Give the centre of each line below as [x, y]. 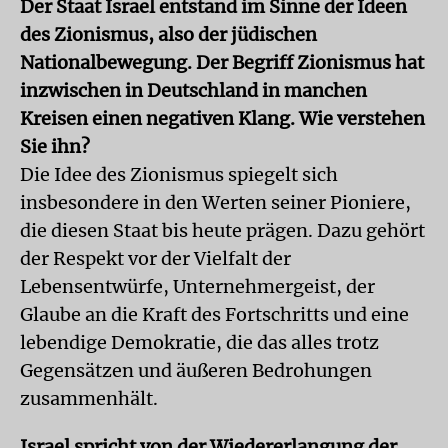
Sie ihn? [55, 146]
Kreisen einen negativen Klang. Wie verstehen [222, 118]
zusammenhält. [89, 398]
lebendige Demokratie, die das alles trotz [199, 342]
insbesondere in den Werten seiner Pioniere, [215, 202]
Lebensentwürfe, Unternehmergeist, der [197, 286]
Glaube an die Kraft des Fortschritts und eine [214, 314]
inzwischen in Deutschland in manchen [193, 90]
